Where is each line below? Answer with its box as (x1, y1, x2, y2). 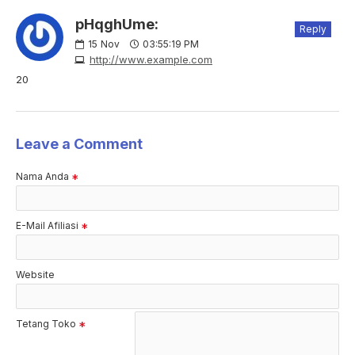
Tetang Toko (16, 318, 76, 330)
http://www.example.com (90, 53, 212, 67)
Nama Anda (16, 170, 69, 183)
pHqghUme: (75, 16, 158, 33)
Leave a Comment (16, 136, 143, 153)
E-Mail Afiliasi (16, 219, 78, 232)
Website (16, 269, 55, 281)
